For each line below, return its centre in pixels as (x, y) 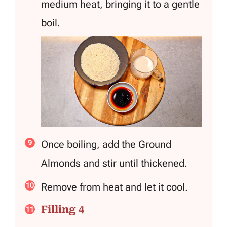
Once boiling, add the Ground (106, 144)
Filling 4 (63, 209)
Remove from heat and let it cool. (115, 187)
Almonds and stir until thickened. (114, 163)
